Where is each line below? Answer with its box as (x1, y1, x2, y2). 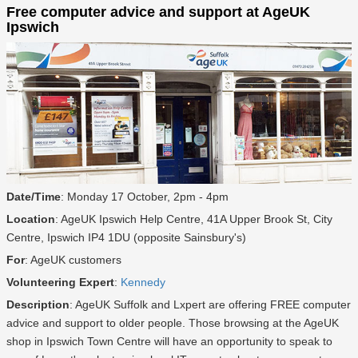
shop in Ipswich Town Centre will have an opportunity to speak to (6, 335, 332, 348)
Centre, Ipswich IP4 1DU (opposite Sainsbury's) (6, 231, 246, 245)
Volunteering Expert (6, 276, 114, 289)
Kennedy (121, 276, 165, 289)
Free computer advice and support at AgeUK (6, 4, 310, 21)
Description (6, 298, 70, 312)
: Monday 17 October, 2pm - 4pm (61, 190, 229, 204)
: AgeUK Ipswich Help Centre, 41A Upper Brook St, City (55, 213, 332, 226)
